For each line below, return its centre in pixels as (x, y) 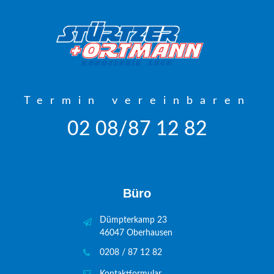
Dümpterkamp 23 (133, 220)
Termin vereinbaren (137, 101)
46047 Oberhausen (136, 233)
